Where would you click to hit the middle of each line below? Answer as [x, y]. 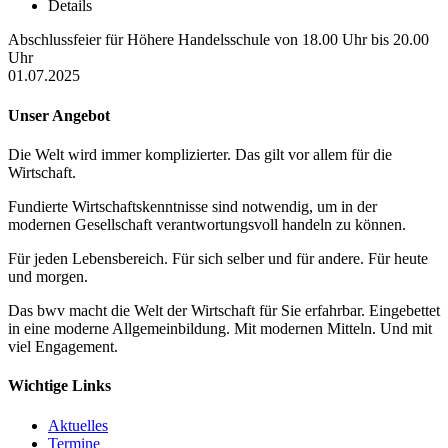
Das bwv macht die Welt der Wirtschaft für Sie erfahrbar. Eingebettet [224, 310]
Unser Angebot [59, 115]
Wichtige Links [59, 386]
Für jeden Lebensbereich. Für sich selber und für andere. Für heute [218, 258]
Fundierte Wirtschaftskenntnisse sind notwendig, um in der [192, 206]
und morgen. [48, 276]
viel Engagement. [63, 346]
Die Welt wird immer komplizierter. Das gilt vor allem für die [200, 154]
